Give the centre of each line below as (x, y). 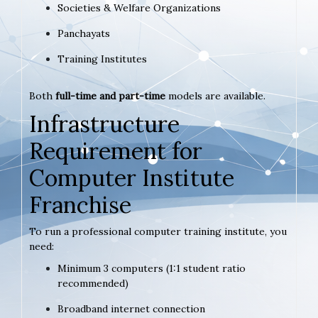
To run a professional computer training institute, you (158, 231)
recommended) (93, 283)
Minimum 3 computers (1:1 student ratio (152, 268)
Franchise (80, 204)
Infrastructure (104, 124)
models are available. (215, 95)
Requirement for (116, 150)
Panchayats (84, 33)
